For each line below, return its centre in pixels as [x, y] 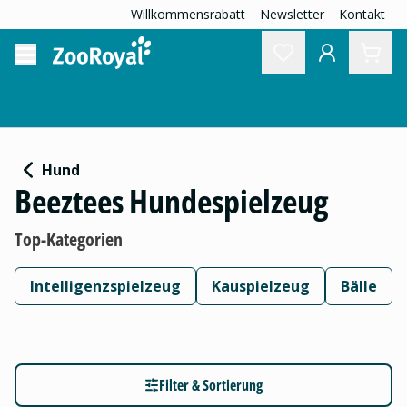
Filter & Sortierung [211, 385]
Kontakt [362, 14]
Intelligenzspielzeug [105, 286]
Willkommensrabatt [188, 14]
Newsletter [292, 14]
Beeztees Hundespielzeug [171, 201]
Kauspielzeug [261, 286]
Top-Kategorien [69, 239]
